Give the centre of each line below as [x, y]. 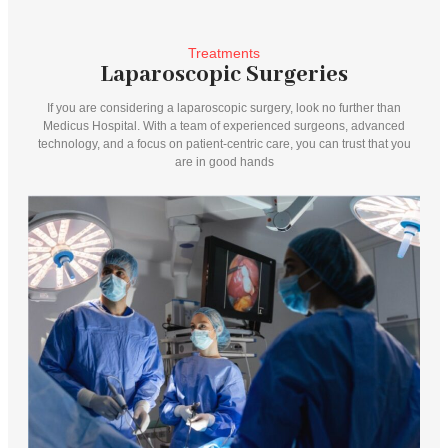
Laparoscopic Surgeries [224, 75]
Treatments [224, 53]
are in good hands [224, 162]
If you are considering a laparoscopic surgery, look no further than [224, 108]
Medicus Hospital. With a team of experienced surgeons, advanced [224, 126]
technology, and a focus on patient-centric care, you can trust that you [224, 144]
